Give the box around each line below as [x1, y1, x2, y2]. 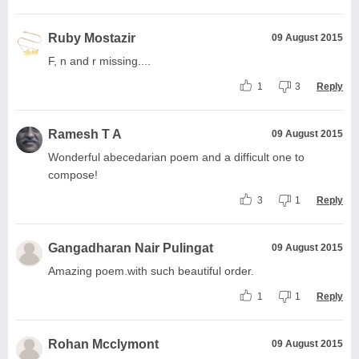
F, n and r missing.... [48, 54, 151, 67]
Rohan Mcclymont [48, 337, 159, 351]
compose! [48, 167, 98, 181]
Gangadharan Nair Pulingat [48, 240, 213, 255]
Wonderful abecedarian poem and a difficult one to [48, 150, 305, 163]
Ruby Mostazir [48, 30, 135, 45]
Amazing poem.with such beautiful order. [48, 264, 254, 277]
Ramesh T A [48, 127, 122, 141]
